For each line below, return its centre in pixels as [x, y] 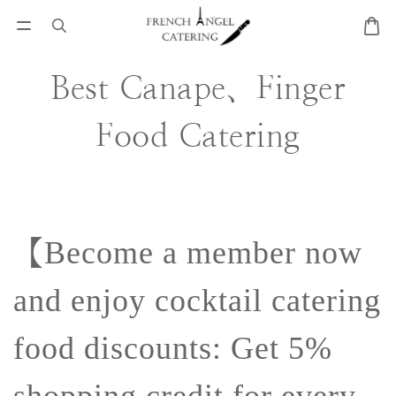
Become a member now [203, 253]
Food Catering [198, 136]
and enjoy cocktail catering [197, 301]
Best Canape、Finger [198, 88]
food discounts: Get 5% [173, 349]
